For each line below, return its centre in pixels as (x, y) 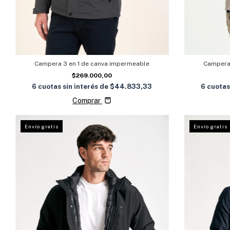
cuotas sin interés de (74, 86)
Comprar (87, 100)
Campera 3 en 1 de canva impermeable (92, 63)
